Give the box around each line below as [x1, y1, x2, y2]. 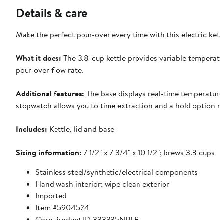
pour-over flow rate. [16, 64, 83, 75]
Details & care [16, 4, 87, 21]
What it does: [16, 52, 61, 63]
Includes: [16, 123, 47, 134]
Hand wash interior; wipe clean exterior [35, 178, 169, 189]
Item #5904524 [35, 201, 89, 213]
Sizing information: [16, 146, 82, 158]
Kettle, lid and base [47, 123, 114, 134]
